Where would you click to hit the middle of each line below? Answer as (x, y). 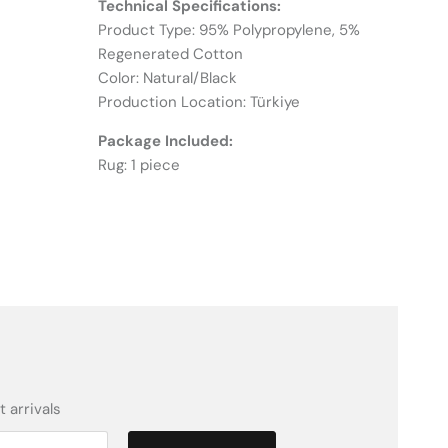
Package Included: (165, 141)
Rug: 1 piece (139, 165)
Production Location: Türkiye (199, 102)
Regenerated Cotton (170, 54)
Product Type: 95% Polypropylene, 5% (229, 30)
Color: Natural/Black (167, 78)
